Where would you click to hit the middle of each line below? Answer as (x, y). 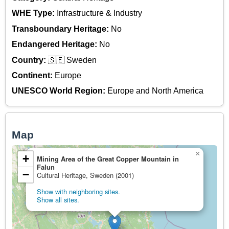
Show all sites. (58, 200)
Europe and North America (155, 91)
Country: (30, 60)
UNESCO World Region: (60, 91)
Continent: (33, 76)
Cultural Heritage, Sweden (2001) (85, 175)
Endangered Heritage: (55, 44)
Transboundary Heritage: (61, 29)
